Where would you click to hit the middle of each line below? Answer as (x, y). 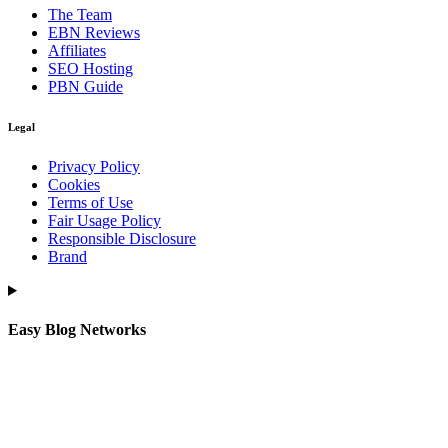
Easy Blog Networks (77, 330)
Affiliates (77, 50)
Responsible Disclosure (122, 238)
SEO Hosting (90, 68)
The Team (80, 14)
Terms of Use (90, 202)
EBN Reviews (94, 32)
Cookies (74, 184)
